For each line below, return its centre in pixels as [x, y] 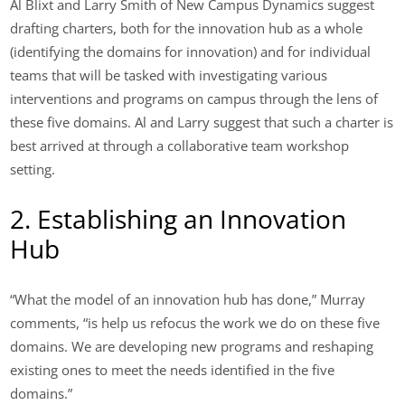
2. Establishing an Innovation [179, 219]
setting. [33, 169]
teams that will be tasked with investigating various [169, 75]
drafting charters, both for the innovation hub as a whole [187, 28]
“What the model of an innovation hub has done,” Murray [188, 300]
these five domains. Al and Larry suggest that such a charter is [202, 122]
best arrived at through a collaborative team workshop [180, 145]
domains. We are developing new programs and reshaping [192, 347]
